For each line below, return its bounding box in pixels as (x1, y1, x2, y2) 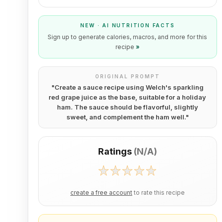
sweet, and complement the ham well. (66, 113, 186, 121)
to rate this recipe (133, 189, 185, 196)
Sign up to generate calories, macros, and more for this (48, 33, 208, 41)
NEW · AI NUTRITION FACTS (80, 22, 175, 28)
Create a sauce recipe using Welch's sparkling (54, 83, 204, 91)
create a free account (70, 189, 132, 196)
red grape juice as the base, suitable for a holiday (49, 93, 207, 101)
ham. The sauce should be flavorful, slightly (56, 103, 198, 111)
